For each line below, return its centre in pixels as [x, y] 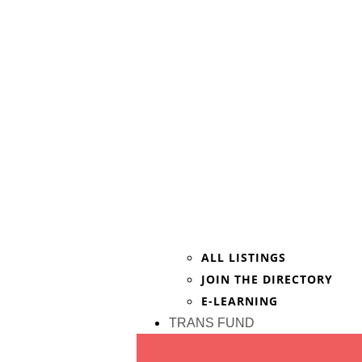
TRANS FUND [212, 322]
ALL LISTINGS [244, 257]
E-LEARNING [240, 301]
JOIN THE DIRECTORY [267, 279]
